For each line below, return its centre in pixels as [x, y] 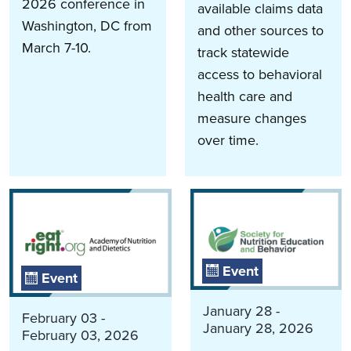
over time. [230, 141]
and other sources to [261, 31]
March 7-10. [56, 48]
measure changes [252, 119]
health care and [245, 97]
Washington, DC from [87, 26]
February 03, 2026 [80, 336]
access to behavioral [260, 75]
